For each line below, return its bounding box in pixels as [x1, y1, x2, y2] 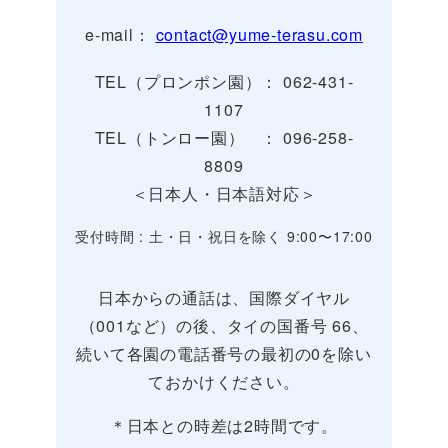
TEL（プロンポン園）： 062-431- [94, 70, 354, 94]
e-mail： [85, 22, 156, 46]
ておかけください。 [148, 370, 300, 394]
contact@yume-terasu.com [155, 22, 363, 46]
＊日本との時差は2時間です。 [109, 414, 339, 438]
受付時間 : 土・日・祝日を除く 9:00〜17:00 [75, 226, 373, 247]
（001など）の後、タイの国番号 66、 [79, 314, 369, 338]
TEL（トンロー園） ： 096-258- [94, 126, 354, 150]
